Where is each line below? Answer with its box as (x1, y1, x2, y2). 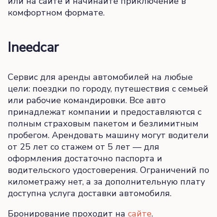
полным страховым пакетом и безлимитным (8, 117, 199, 129)
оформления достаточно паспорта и (8, 152, 162, 164)
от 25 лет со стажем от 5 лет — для (8, 140, 159, 153)
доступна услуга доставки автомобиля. (8, 187, 174, 199)
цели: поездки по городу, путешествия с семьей (8, 82, 208, 94)
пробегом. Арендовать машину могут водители (8, 129, 209, 141)
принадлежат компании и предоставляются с (8, 106, 201, 118)
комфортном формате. (8, 7, 105, 19)
